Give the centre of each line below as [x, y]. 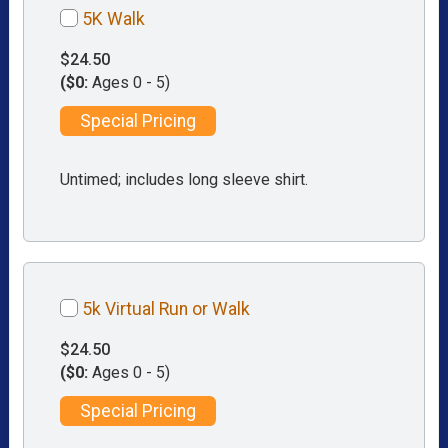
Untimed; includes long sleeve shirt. [184, 179]
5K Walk [114, 19]
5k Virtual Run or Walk [166, 308]
